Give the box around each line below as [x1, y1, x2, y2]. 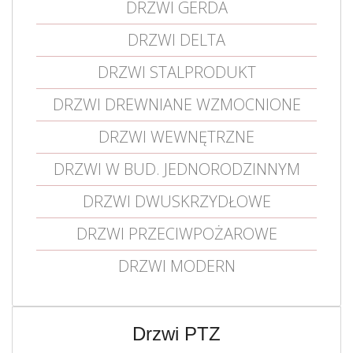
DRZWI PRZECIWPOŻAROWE [76, 223, 277, 244]
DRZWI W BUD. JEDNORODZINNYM [53, 158, 300, 180]
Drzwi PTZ [132, 323, 221, 344]
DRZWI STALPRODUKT [97, 61, 256, 83]
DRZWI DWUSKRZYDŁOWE [82, 191, 271, 212]
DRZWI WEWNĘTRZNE [98, 126, 255, 147]
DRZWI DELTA [128, 29, 225, 50]
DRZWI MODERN [117, 255, 236, 277]
